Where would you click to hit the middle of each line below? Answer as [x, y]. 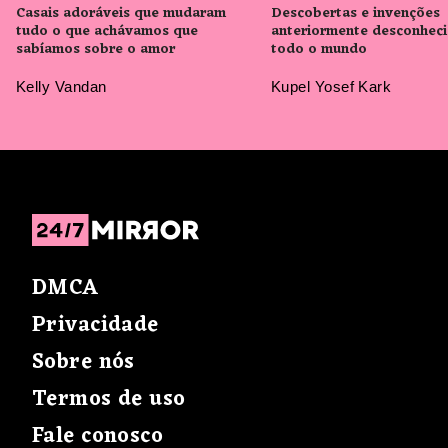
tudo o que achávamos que [107, 31]
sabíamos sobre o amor [95, 49]
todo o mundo [319, 49]
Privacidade [95, 326]
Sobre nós [83, 363]
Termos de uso [109, 400]
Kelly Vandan [61, 87]
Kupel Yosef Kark [331, 87]
